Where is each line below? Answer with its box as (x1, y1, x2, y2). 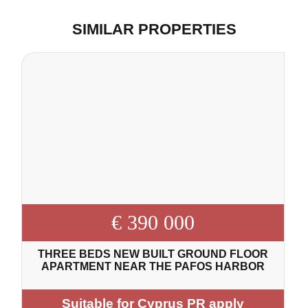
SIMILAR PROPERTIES (71, 21, 236, 38)
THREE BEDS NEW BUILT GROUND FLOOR (38, 248, 269, 261)
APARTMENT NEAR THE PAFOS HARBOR (41, 261, 265, 273)
